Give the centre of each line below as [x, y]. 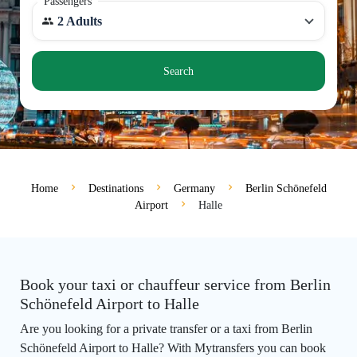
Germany [194, 189]
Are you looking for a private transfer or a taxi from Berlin [166, 329]
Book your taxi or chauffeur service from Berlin [175, 285]
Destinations [116, 189]
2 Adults [80, 21]
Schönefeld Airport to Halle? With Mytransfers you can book [173, 348]
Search [178, 71]
